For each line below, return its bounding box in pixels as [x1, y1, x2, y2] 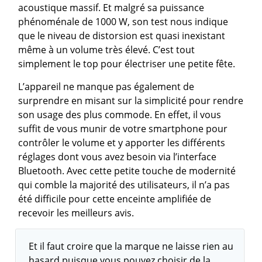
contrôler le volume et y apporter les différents [18, 136, 226, 149]
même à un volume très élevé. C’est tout [18, 43, 195, 56]
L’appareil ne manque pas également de [18, 80, 195, 93]
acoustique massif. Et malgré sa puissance [18, 1, 205, 14]
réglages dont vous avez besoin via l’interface [18, 150, 217, 163]
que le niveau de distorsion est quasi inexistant [18, 29, 226, 42]
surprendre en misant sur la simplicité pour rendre [18, 94, 244, 107]
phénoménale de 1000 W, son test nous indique [18, 15, 229, 28]
